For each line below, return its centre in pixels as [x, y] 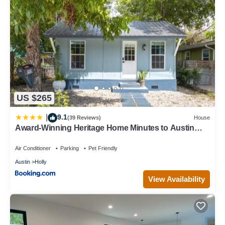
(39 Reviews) [84, 118]
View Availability [177, 179]
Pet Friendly [103, 148]
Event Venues [41, 137]
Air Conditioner [33, 148]
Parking [70, 148]
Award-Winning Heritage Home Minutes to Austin [105, 128]
